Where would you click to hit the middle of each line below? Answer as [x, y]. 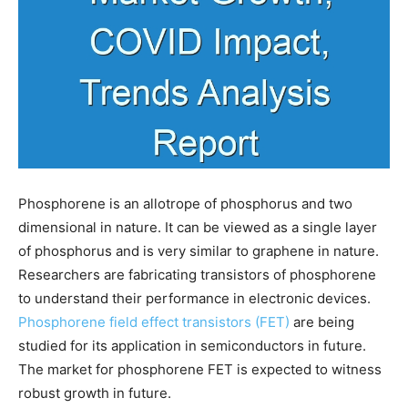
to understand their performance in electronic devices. [194, 298]
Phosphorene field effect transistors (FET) [154, 321]
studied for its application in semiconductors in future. [192, 345]
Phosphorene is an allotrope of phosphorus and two [185, 203]
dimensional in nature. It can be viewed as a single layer [198, 227]
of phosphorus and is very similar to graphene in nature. [199, 250]
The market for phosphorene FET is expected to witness [200, 369]
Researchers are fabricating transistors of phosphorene [197, 274]
